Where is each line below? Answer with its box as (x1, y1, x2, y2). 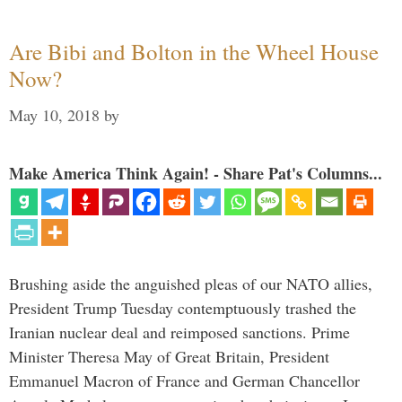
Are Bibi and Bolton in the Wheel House (9, 37, 379, 67)
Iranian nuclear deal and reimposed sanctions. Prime (9, 321, 350, 344)
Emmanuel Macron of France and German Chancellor (9, 370, 360, 392)
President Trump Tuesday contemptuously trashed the (9, 297, 356, 319)
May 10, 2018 (9, 104, 100, 127)
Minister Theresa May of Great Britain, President (9, 345, 329, 368)
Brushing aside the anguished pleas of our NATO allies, (9, 273, 372, 295)
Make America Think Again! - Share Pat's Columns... (9, 162, 382, 186)
